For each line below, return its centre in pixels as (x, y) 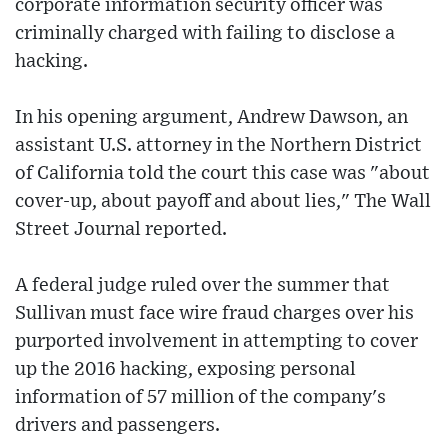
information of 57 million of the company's (200, 398)
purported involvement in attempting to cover (216, 342)
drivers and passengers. (117, 426)
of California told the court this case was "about (222, 174)
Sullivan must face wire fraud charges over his (214, 314)
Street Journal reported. (121, 230)
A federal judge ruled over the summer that (202, 286)
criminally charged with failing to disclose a (205, 34)
